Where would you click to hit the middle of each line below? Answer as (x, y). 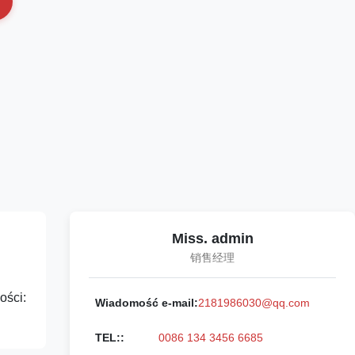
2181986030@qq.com (254, 303)
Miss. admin (212, 239)
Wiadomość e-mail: (147, 303)
